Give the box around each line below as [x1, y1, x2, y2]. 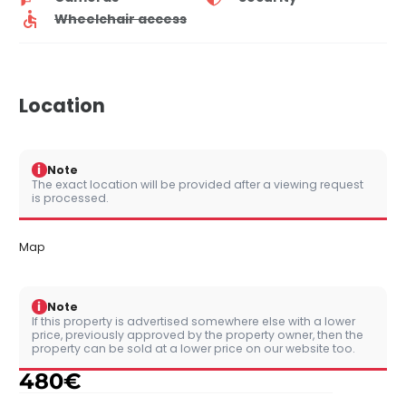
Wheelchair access [54, 9, 187, 28]
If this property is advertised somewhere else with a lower [32, 314, 355, 330]
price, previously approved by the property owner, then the [32, 327, 363, 343]
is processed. [32, 190, 109, 207]
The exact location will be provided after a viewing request [32, 177, 363, 193]
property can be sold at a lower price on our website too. [32, 341, 355, 357]
